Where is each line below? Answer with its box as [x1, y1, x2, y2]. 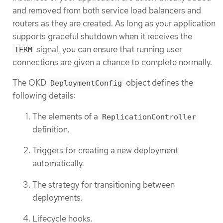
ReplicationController [102, 112, 196, 121]
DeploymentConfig [50, 79, 122, 88]
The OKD [12, 77, 48, 89]
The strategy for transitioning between [32, 179, 175, 190]
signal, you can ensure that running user [34, 44, 182, 55]
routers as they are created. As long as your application [12, 18, 216, 29]
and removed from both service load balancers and [12, 5, 201, 16]
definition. [32, 123, 70, 135]
